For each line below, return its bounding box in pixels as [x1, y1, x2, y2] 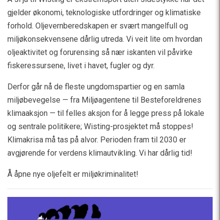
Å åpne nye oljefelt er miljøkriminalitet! [7, 169, 138, 179]
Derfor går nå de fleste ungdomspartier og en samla [7, 82, 185, 92]
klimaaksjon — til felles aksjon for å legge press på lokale [7, 109, 204, 118]
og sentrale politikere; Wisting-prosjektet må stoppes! [7, 122, 193, 132]
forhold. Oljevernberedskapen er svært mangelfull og [7, 21, 188, 31]
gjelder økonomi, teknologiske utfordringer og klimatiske [7, 8, 201, 18]
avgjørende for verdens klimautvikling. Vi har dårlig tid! [7, 148, 192, 158]
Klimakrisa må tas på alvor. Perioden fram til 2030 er [7, 135, 186, 145]
